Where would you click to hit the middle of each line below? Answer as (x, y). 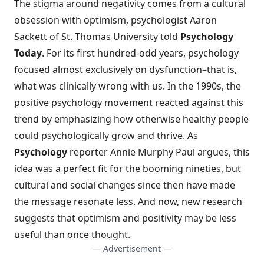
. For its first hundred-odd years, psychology (140, 53)
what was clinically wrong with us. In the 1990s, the (128, 86)
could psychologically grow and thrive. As (106, 136)
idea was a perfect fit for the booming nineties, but (128, 169)
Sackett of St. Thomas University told (97, 37)
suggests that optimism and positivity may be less (125, 218)
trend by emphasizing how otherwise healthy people (131, 119)
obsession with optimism (70, 20)
